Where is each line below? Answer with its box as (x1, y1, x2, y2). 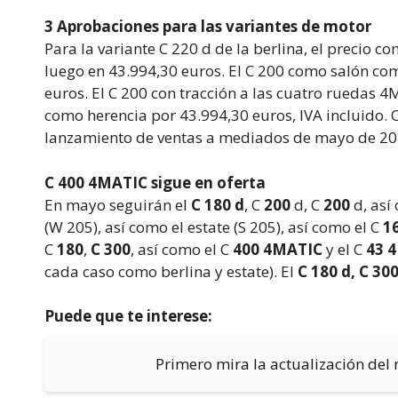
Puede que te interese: (44, 306, 212, 327)
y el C (322, 238, 366, 259)
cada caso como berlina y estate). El (44, 260, 298, 282)
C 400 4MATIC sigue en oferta (44, 171, 266, 193)
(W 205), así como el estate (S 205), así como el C (44, 216, 383, 237)
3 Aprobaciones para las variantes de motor (44, 16, 371, 37)
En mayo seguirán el (44, 194, 191, 215)
